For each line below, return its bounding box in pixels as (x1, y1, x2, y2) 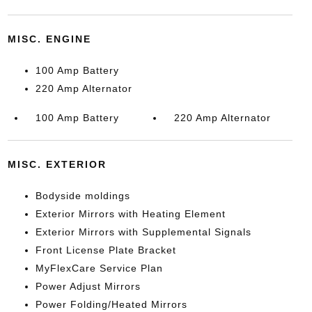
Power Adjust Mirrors (35, 281, 141, 292)
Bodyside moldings (35, 190, 130, 201)
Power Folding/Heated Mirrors (35, 299, 187, 310)
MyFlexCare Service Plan (35, 263, 163, 274)
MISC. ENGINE (7, 33, 91, 45)
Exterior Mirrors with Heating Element (35, 208, 226, 219)
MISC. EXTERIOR (7, 159, 107, 170)
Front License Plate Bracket (35, 244, 176, 256)
